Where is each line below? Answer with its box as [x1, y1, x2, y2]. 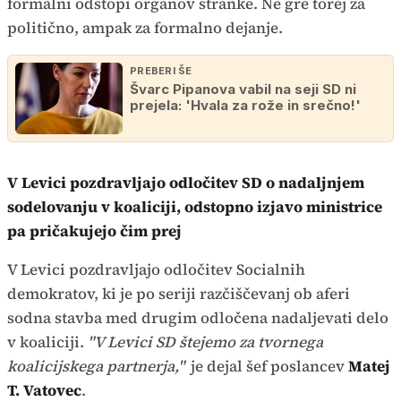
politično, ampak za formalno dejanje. [7, 16, 283, 38]
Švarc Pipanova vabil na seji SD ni [130, 80, 356, 98]
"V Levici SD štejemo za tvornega [88, 330, 323, 353]
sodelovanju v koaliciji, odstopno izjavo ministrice [7, 195, 382, 218]
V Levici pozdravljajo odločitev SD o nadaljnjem [7, 171, 364, 193]
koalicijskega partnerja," [7, 354, 184, 377]
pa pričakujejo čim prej [7, 219, 182, 242]
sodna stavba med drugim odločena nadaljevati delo [7, 306, 388, 328]
